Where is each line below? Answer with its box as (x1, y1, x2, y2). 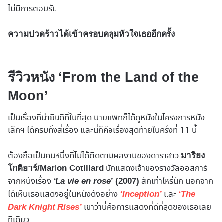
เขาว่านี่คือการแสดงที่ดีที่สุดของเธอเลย (82, 201, 211, 214)
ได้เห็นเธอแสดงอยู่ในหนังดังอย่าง (8, 188, 120, 201)
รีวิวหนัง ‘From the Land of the (8, 70, 199, 85)
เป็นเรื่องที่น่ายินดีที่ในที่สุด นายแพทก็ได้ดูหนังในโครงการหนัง (8, 111, 205, 124)
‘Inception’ (120, 189, 162, 199)
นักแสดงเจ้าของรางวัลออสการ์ (104, 162, 207, 175)
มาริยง (181, 150, 205, 160)
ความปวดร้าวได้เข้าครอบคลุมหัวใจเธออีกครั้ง (8, 29, 175, 39)
